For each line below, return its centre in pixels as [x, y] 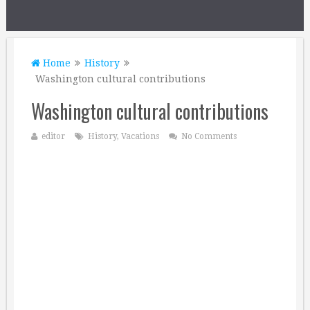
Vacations [140, 136]
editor [53, 136]
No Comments [209, 136]
